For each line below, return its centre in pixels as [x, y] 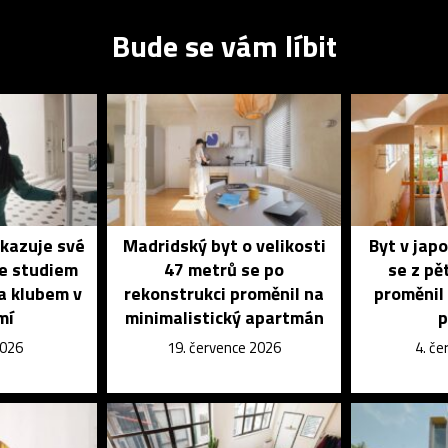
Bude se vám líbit [224, 45]
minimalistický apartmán [224, 317]
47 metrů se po [224, 269]
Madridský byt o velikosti [224, 245]
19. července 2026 [224, 347]
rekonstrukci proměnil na [224, 293]
